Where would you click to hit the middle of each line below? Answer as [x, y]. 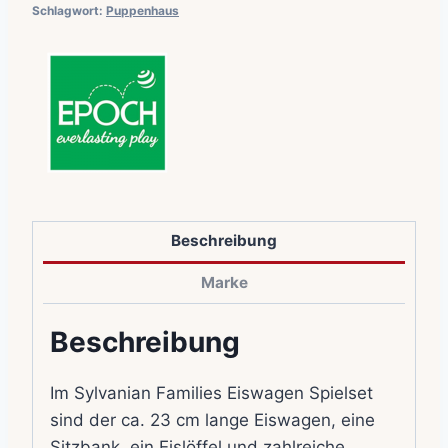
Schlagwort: [69, 10]
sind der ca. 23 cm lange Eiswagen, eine [212, 420]
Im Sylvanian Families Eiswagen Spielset [211, 393]
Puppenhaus [142, 10]
